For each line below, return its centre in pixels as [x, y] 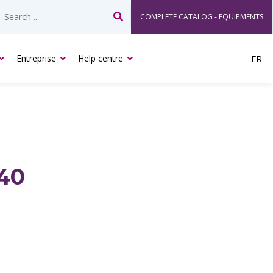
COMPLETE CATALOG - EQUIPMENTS [202, 17]
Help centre [101, 58]
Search [133, 24]
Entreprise [36, 58]
